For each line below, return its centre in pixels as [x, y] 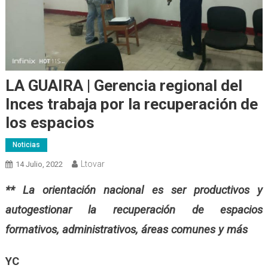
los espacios [50, 122]
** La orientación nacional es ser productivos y [134, 190]
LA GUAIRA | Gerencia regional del [124, 85]
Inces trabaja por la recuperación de [131, 104]
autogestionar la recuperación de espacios [134, 210]
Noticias [26, 144]
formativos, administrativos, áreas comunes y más [126, 229]
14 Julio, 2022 [39, 164]
